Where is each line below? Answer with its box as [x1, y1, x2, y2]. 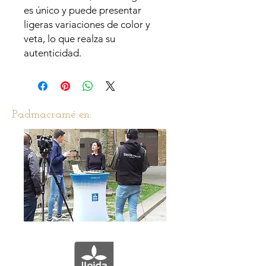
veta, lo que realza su [24, 33, 115, 45]
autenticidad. [24, 47, 81, 59]
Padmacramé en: [12, 109, 91, 121]
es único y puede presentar [24, 4, 141, 16]
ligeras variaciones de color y [24, 18, 150, 30]
